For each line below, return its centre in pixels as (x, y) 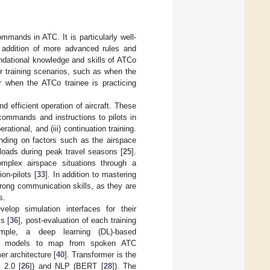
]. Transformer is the (101, 255)
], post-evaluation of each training (77, 220)
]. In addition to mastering (91, 174)
